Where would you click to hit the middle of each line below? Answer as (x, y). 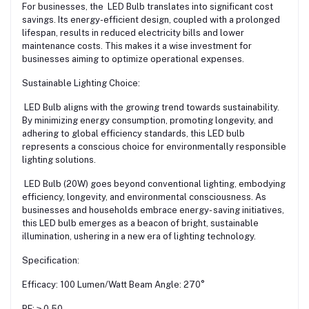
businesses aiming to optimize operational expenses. (133, 59)
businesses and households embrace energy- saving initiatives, (153, 210)
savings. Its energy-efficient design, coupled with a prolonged (151, 20)
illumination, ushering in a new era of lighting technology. (139, 237)
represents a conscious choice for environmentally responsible (154, 147)
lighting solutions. (59, 160)
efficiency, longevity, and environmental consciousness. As (144, 197)
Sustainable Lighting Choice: (81, 83)
